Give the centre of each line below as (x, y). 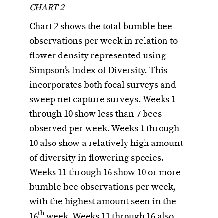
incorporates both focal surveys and (103, 85)
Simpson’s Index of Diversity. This (98, 70)
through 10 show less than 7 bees (95, 114)
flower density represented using (98, 56)
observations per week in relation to (103, 41)
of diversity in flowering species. (97, 158)
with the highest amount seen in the (103, 202)
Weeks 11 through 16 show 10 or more (105, 173)
